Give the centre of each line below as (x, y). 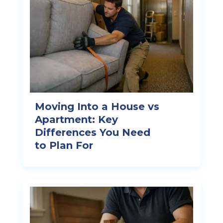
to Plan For (64, 145)
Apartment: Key (76, 119)
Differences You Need (92, 132)
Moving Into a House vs (97, 106)
